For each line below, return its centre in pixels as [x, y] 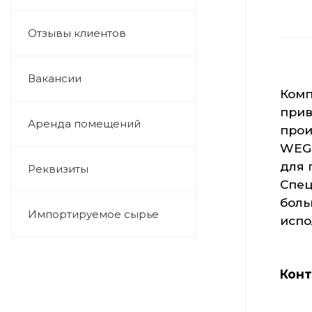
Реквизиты [58, 169]
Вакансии [55, 78]
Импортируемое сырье [93, 214]
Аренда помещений [84, 124]
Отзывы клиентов [77, 33]
